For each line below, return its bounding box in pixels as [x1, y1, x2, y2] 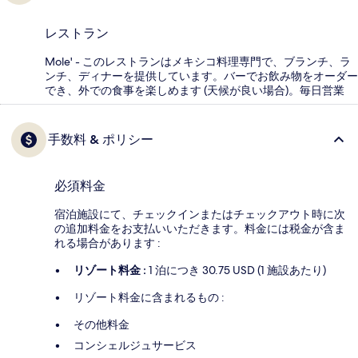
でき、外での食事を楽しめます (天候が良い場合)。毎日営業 [45, 83, 344, 98]
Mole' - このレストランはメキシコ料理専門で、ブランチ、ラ [45, 54, 351, 70]
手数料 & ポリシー [48, 132, 153, 148]
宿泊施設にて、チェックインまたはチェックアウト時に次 [54, 207, 345, 222]
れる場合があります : [54, 236, 161, 251]
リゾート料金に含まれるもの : [74, 290, 225, 305]
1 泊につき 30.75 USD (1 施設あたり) [146, 263, 326, 278]
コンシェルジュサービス [74, 338, 197, 353]
